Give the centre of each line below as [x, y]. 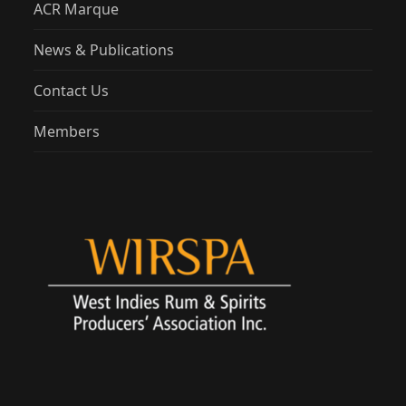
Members [67, 132]
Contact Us [72, 91]
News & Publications [104, 50]
